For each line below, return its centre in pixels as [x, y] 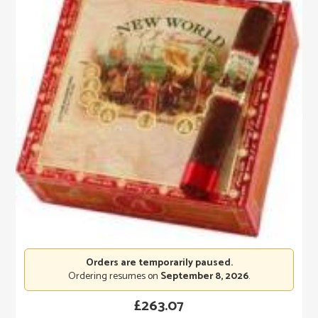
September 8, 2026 [204, 276]
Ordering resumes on [114, 276]
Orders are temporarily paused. [159, 263]
